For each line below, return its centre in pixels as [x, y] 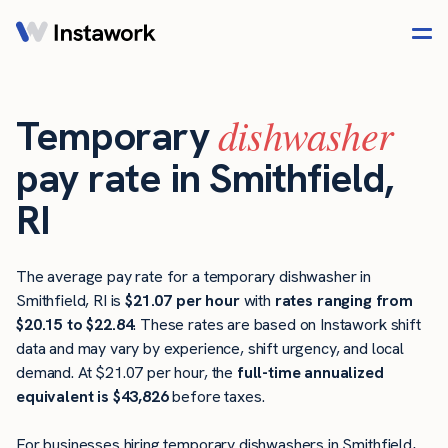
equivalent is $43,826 [92, 397]
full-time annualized [310, 373]
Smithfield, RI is [71, 301]
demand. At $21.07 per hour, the [126, 373]
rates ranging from [343, 301]
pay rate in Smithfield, [205, 178]
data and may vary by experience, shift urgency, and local [210, 349]
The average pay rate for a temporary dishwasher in [193, 277]
